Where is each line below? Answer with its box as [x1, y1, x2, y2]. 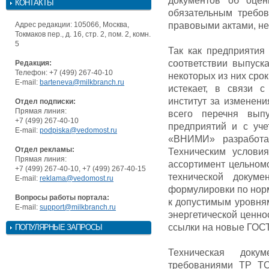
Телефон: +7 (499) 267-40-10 [15, 68, 113, 77]
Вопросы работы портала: [15, 193, 109, 202]
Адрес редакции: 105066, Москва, [15, 20, 129, 29]
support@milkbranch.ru [40, 202, 116, 211]
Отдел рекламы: [15, 145, 74, 154]
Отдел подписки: [15, 97, 76, 106]
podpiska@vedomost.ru [40, 125, 117, 134]
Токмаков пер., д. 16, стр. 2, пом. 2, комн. [15, 29, 151, 38]
